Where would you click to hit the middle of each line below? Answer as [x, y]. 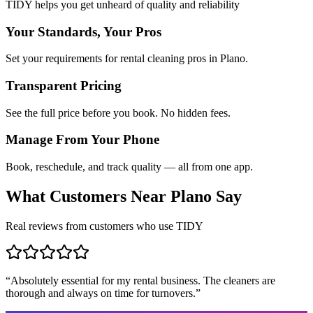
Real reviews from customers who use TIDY [104, 226]
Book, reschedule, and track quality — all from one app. [129, 167]
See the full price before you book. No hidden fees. [118, 112]
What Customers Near [88, 197]
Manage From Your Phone [82, 140]
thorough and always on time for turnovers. [101, 293]
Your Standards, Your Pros [83, 31]
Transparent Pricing [64, 85]
